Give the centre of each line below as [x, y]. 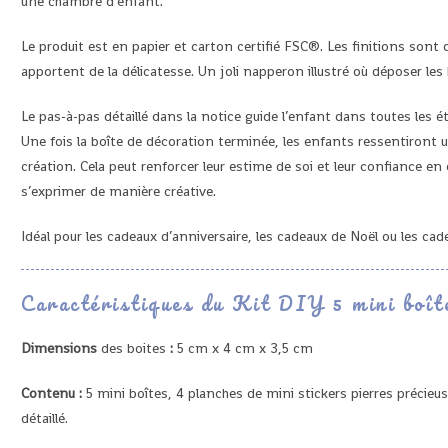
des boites [133, 348]
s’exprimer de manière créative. [118, 191]
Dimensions [61, 348]
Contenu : [51, 393]
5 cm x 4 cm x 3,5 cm [245, 348]
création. [48, 166]
